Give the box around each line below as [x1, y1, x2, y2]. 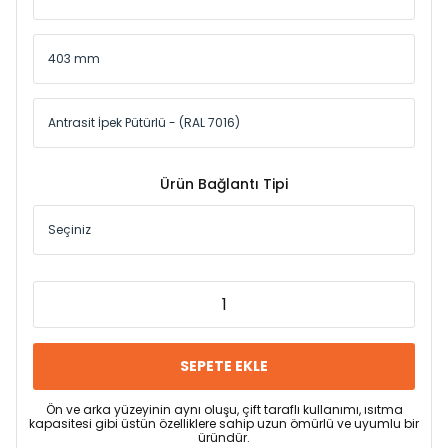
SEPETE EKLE [180, 356, 268, 376]
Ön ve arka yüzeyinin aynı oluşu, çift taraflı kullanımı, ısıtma [45, 401, 403, 418]
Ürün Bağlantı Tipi [160, 174, 288, 194]
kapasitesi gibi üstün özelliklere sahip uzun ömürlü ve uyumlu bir [29, 415, 419, 432]
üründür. [198, 429, 250, 446]
